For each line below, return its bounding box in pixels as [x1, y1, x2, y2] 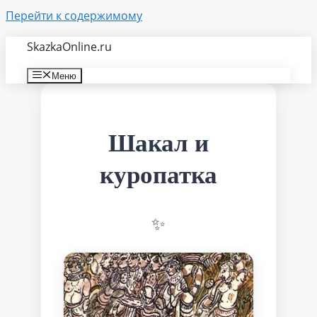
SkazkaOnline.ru [27, 39, 112, 54]
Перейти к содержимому [6, 8, 142, 23]
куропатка [100, 161, 217, 189]
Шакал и [108, 129, 209, 157]
